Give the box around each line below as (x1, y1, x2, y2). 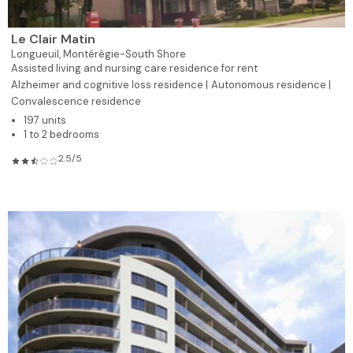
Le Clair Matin (11, 31, 95, 48)
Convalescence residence (11, 95, 141, 109)
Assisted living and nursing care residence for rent (11, 61, 258, 76)
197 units (24, 113, 66, 128)
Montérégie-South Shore (63, 47, 186, 61)
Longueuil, (11, 47, 63, 61)
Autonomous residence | (211, 78, 331, 92)
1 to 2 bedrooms (24, 128, 99, 142)
